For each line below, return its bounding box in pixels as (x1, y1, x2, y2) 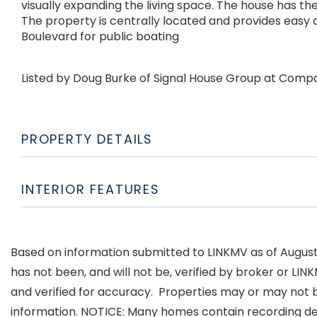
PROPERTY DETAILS (21, 129, 154, 148)
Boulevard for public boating (21, 28, 179, 45)
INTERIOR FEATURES (21, 180, 160, 198)
